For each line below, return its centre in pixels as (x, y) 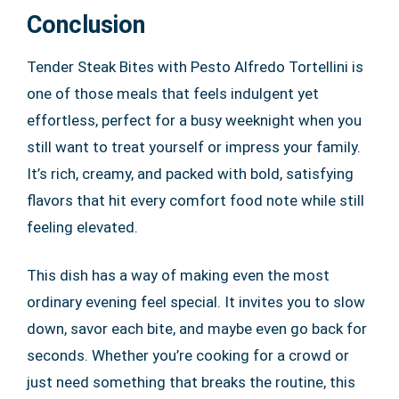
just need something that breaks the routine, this (191, 382)
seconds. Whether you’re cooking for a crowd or (188, 355)
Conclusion (86, 24)
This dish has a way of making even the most (178, 275)
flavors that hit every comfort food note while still (195, 200)
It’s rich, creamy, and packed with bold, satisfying (190, 173)
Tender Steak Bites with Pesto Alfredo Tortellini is (195, 66)
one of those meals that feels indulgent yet (173, 93)
